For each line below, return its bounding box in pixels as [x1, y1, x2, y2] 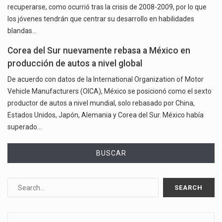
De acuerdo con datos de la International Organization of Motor [7, 75, 204, 84]
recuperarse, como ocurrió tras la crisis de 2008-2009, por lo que [7, 3, 207, 11]
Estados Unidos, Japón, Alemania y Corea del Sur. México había [7, 111, 204, 119]
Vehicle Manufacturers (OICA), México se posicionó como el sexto [7, 87, 212, 96]
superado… [7, 123, 42, 131]
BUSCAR [96, 149, 126, 158]
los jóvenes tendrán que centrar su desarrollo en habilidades [7, 15, 194, 23]
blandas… [7, 27, 37, 35]
